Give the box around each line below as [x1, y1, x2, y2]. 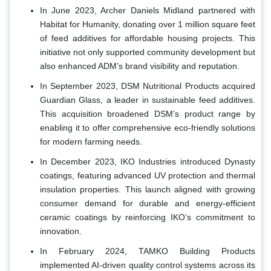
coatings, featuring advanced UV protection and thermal [40, 170, 255, 180]
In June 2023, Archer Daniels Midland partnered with [40, 5, 255, 15]
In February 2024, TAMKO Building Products [40, 246, 255, 256]
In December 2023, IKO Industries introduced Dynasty [40, 156, 255, 166]
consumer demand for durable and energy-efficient [40, 198, 255, 208]
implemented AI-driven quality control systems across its [40, 260, 255, 270]
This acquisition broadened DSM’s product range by [40, 108, 255, 119]
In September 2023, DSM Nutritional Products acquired [40, 80, 255, 91]
